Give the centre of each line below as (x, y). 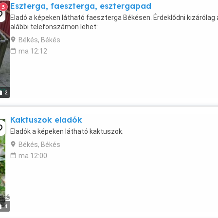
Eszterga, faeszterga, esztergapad (81, 6)
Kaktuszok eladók (46, 120)
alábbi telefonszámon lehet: (54, 27)
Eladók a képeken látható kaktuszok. (67, 131)
